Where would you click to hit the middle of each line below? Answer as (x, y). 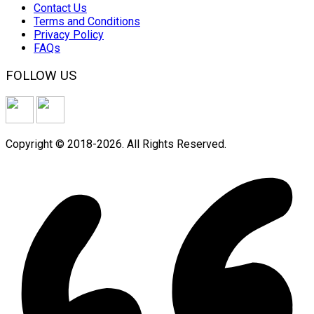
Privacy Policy (69, 34)
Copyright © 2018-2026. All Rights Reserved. (116, 144)
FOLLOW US (41, 75)
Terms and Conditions (87, 21)
